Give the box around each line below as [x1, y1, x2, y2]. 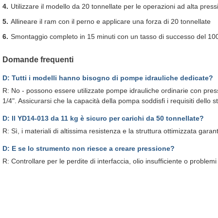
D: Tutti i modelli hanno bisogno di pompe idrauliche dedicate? [2, 74, 213, 82]
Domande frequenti [2, 55, 73, 64]
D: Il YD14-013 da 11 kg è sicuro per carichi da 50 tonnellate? [2, 114, 204, 122]
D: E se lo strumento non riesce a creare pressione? [2, 145, 175, 152]
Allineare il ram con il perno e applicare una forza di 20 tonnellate [11, 18, 211, 25]
